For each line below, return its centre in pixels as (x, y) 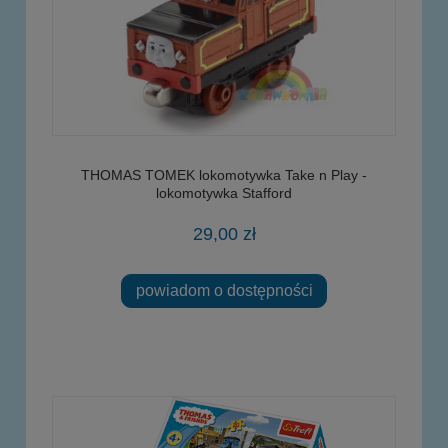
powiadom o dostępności (224, 290)
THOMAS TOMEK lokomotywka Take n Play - (224, 174)
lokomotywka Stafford (224, 192)
